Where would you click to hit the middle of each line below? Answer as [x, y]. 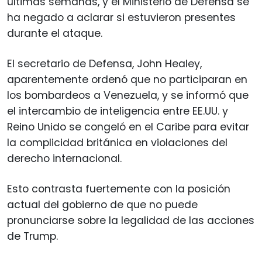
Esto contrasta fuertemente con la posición [119, 189]
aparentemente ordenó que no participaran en [127, 79]
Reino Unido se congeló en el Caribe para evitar [128, 127]
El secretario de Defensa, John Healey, [104, 63]
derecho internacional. [64, 158]
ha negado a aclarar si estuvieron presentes [121, 17]
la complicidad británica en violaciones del [117, 142]
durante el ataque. [55, 33]
